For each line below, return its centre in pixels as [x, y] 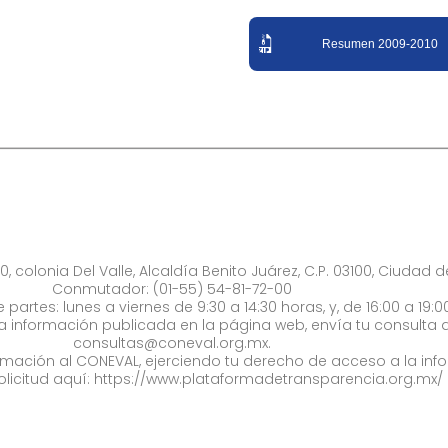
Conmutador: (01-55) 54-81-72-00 [172, 288]
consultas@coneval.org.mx [171, 342]
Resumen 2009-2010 [379, 44]
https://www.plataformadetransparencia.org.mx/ [268, 378]
